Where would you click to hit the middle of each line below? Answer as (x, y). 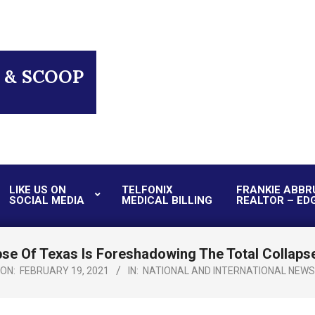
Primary (174, 203)
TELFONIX (147, 190)
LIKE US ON (38, 190)
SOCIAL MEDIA (47, 200)
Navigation (181, 221)
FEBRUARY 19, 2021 (64, 271)
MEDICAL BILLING (167, 200)
